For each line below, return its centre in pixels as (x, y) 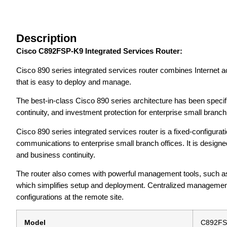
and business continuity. (56, 155)
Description (46, 39)
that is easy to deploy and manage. (74, 82)
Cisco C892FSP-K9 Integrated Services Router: (99, 51)
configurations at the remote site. (70, 197)
